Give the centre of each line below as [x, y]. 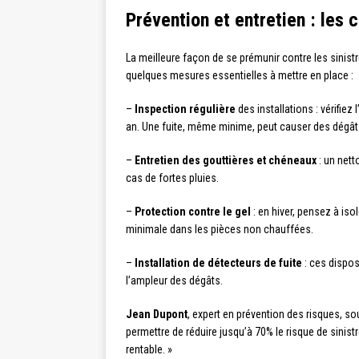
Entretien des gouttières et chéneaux [226, 161]
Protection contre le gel [193, 212]
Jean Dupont [157, 315]
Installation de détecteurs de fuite [218, 263]
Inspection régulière [185, 109]
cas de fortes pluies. [172, 178]
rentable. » [149, 350]
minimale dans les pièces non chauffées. [220, 230]
